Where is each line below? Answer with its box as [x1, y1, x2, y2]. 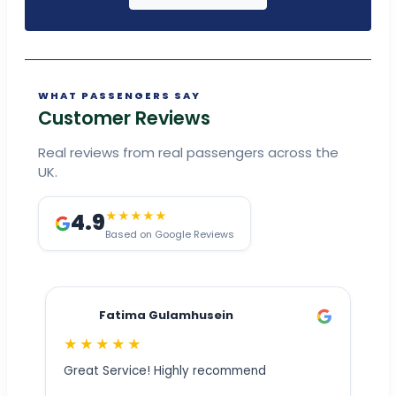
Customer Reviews [38, 105, 210, 132]
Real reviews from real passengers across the [38, 143, 339, 163]
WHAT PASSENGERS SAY [38, 88, 201, 103]
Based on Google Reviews [105, 227, 234, 242]
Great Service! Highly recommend [64, 362, 266, 380]
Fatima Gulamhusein [99, 307, 233, 324]
